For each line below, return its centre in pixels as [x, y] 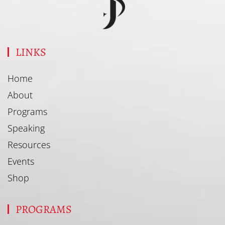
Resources [29, 144]
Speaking [26, 128]
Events [21, 161]
